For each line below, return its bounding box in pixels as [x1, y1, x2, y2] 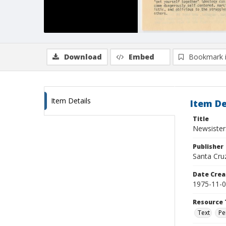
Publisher [193, 142, 223, 151]
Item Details [51, 96, 91, 105]
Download [64, 52, 102, 62]
